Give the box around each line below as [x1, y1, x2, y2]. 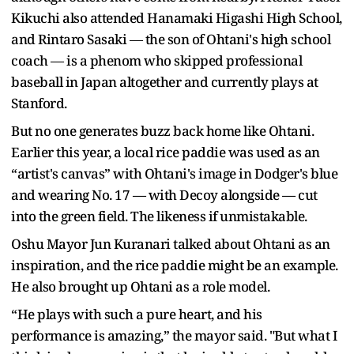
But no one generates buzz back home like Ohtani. [11, 121, 314, 140]
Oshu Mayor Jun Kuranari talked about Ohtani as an [11, 234, 330, 253]
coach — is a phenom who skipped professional [11, 51, 302, 70]
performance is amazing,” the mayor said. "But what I [11, 326, 337, 345]
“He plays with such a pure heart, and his [11, 304, 262, 323]
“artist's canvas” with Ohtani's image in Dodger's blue [11, 164, 337, 183]
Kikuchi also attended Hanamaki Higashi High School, [11, 8, 342, 27]
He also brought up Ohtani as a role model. [11, 277, 269, 296]
